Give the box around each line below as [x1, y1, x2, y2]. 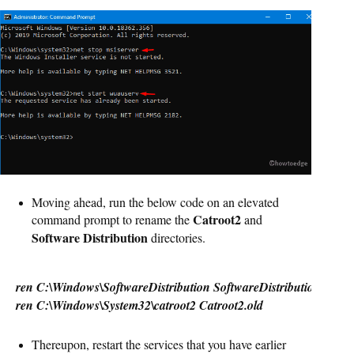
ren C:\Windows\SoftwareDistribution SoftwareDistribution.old [16, 277, 340, 296]
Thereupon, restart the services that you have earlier [32, 335, 286, 352]
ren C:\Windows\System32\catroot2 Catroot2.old [16, 296, 263, 314]
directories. [148, 228, 205, 246]
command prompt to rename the [32, 210, 193, 228]
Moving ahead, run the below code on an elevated [32, 193, 279, 210]
